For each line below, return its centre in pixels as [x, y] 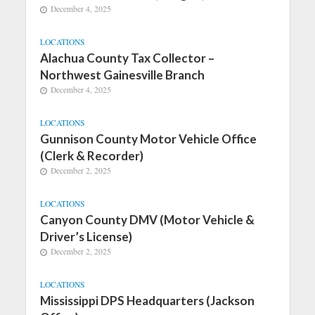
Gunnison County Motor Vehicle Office [148, 139]
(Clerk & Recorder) [91, 156]
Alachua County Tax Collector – [127, 58]
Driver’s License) [86, 237]
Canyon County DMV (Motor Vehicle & [147, 220]
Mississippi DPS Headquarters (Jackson [147, 301]
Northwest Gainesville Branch [122, 75]
